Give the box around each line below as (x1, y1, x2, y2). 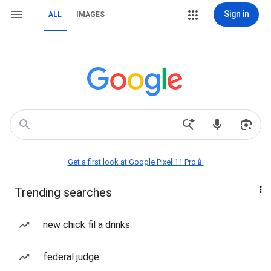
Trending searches (15, 185, 112, 200)
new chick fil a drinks (43, 219, 130, 230)
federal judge (43, 251, 99, 263)
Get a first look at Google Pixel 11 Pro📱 (67, 157, 204, 166)
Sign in (223, 9, 249, 19)
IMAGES (76, 10, 105, 19)
